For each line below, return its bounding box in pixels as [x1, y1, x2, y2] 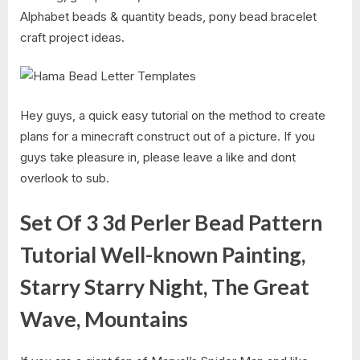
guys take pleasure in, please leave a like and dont [20, 149, 296, 165]
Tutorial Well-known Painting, [20, 242, 305, 268]
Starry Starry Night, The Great [20, 274, 309, 301]
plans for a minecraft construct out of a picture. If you [20, 128, 315, 144]
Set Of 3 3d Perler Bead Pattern [20, 210, 322, 236]
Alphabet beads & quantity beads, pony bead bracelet [20, 8, 317, 24]
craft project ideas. [20, 29, 125, 45]
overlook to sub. [20, 170, 109, 186]
